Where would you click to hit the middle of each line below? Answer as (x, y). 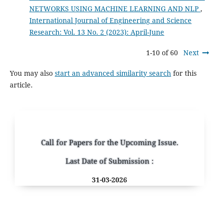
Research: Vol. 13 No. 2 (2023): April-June (97, 32)
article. (21, 85)
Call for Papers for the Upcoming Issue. (109, 142)
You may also (32, 73)
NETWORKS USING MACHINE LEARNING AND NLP (115, 8)
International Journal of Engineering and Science (110, 20)
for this (184, 73)
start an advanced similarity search (113, 73)
